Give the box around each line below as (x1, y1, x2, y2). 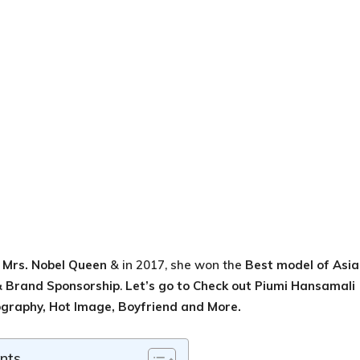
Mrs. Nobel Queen (2, 257, 107, 272)
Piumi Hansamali (255, 278, 355, 293)
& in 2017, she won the (107, 257, 245, 272)
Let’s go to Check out (125, 278, 255, 293)
